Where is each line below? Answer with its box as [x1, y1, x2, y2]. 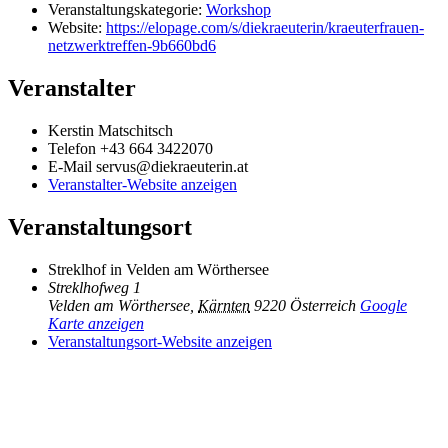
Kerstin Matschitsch [48, 122, 173, 140]
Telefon [48, 140, 100, 158]
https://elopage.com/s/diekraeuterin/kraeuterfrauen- [106, 19, 424, 37]
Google [360, 297, 407, 315]
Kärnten [198, 297, 250, 315]
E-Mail [48, 158, 96, 176]
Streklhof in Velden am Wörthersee [48, 261, 269, 279]
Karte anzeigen [48, 315, 144, 333]
